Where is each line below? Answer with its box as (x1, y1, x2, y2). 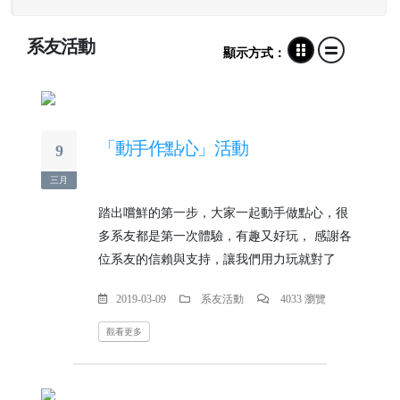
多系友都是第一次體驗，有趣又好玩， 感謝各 (98, 229, 352, 243)
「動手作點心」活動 (98, 138, 248, 158)
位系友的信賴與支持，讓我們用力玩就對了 (98, 253, 336, 266)
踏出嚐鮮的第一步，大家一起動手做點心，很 (98, 206, 348, 220)
